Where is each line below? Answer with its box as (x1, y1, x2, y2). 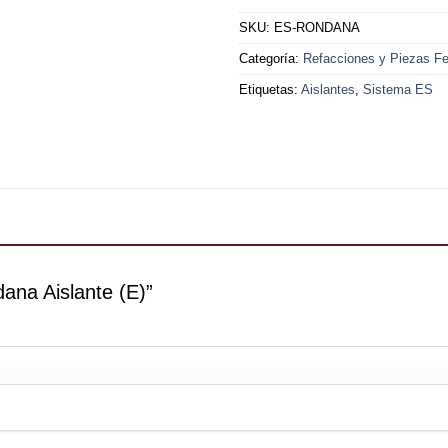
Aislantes (301, 81, 355, 97)
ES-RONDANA (274, 19, 360, 35)
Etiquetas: (239, 81, 301, 97)
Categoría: (239, 50, 303, 66)
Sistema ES (363, 81, 433, 97)
